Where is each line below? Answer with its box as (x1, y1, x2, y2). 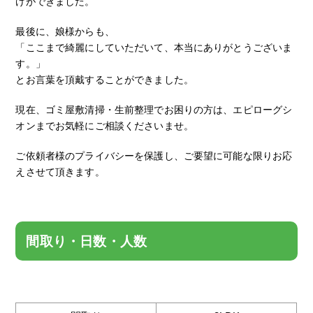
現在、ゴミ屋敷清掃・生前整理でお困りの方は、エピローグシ (15, 101, 293, 116)
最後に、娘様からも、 (15, 23, 115, 38)
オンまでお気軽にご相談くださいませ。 (15, 117, 194, 132)
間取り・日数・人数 (26, 231, 147, 250)
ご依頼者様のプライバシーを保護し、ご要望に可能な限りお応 (15, 147, 293, 162)
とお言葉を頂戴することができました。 (15, 71, 194, 86)
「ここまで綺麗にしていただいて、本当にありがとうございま (15, 39, 293, 54)
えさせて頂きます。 (15, 163, 105, 178)
